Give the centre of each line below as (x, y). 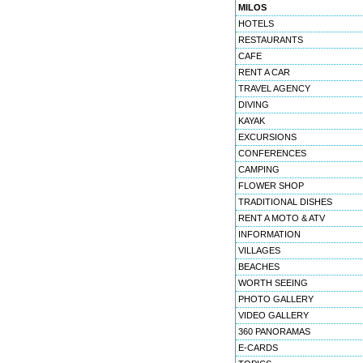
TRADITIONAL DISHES (285, 202)
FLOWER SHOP (271, 186)
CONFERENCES (272, 153)
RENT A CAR (264, 72)
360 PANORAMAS (274, 331)
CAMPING (259, 169)
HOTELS (256, 23)
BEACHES (259, 267)
